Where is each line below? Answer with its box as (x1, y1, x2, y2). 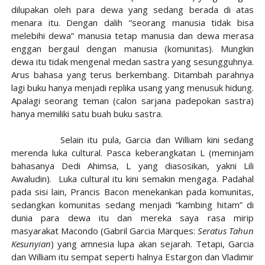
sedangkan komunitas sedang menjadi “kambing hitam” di (11, 199, 254, 211)
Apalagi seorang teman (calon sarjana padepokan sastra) (11, 95, 254, 106)
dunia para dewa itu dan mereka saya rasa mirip (11, 212, 254, 224)
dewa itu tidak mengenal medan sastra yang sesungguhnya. (11, 56, 254, 67)
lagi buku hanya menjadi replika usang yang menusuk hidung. (11, 82, 254, 93)
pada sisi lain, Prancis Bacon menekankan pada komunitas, (11, 186, 254, 198)
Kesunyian (11, 238, 51, 250)
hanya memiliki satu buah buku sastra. (11, 108, 163, 119)
